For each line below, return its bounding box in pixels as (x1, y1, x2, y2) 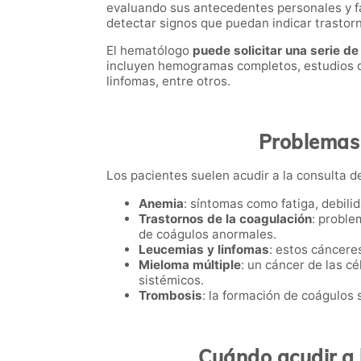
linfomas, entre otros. (106, 73, 230, 89)
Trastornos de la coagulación (139, 210, 312, 226)
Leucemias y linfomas (139, 241, 269, 257)
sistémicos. (139, 272, 204, 288)
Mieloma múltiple (139, 256, 241, 272)
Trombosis (139, 287, 202, 303)
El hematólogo (106, 43, 193, 59)
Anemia (139, 195, 184, 211)
